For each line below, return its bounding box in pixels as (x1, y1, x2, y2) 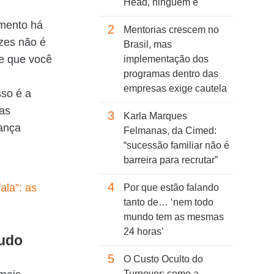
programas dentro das (124, 68, 218, 80)
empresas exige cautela (124, 83, 227, 94)
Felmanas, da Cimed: (124, 125, 217, 136)
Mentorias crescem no (124, 24, 219, 35)
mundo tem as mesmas (124, 212, 224, 223)
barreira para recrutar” (124, 155, 218, 166)
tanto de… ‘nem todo (124, 197, 213, 208)
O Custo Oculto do (124, 254, 203, 265)
